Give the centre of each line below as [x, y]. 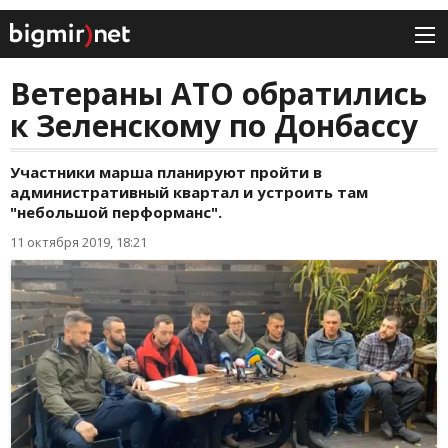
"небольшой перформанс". [116, 212]
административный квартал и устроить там [189, 192]
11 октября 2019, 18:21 [78, 242]
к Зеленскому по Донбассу [214, 126]
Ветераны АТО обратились [218, 94]
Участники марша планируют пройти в [166, 172]
